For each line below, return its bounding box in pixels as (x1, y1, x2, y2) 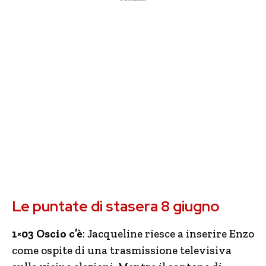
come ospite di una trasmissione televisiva (12, 243, 232, 257)
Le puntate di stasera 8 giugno (12, 197, 220, 216)
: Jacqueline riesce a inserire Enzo (83, 227, 254, 240)
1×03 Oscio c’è (12, 227, 83, 240)
